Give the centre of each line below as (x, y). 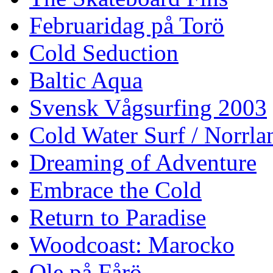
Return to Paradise (118, 218)
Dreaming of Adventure (143, 163)
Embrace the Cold (115, 190)
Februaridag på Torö (127, 26)
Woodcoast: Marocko (132, 245)
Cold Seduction (104, 53)
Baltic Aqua (86, 80)
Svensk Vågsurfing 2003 (148, 108)
